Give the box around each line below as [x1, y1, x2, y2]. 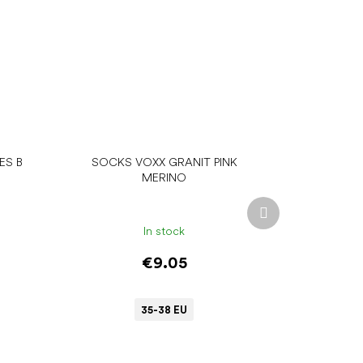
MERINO [142, 171, 187, 185]
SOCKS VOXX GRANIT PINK [91, 156, 237, 169]
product [267, 212, 309, 226]
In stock [143, 224, 186, 237]
